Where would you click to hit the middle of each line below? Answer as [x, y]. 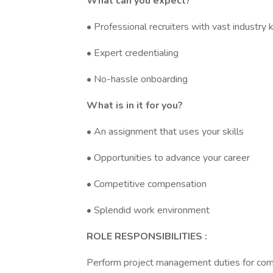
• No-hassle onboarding [137, 79]
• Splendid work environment [148, 210]
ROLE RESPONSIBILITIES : [147, 236]
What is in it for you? [135, 105]
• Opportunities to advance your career [168, 158]
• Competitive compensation [147, 184]
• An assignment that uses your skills [165, 132]
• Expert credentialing [133, 53]
